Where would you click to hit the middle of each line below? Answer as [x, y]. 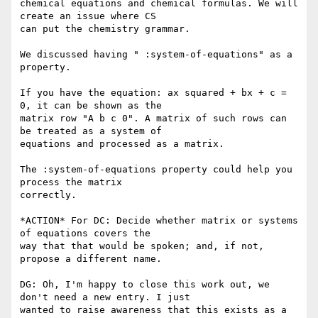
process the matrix [71, 182]
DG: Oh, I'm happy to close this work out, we [145, 285]
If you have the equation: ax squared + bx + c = [153, 93]
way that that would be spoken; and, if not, [142, 246]
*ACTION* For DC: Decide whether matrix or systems [159, 221]
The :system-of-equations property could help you [156, 170]
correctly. [48, 195]
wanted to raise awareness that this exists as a [153, 310]
